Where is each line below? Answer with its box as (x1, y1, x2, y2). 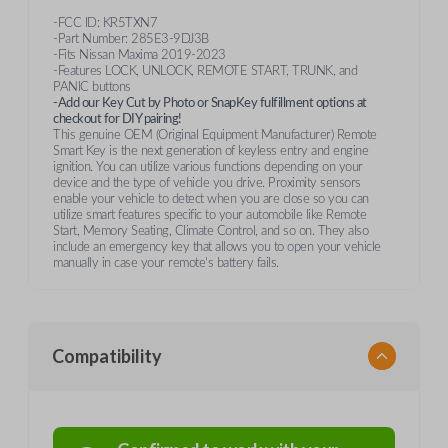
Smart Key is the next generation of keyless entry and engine (53, 145, 368, 158)
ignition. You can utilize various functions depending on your (53, 161, 363, 174)
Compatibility (52, 345, 162, 368)
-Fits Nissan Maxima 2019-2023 (53, 49, 226, 62)
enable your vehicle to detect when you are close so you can (53, 193, 369, 206)
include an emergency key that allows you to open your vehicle (53, 241, 381, 254)
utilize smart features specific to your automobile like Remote (53, 209, 366, 222)
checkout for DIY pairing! (53, 113, 182, 126)
